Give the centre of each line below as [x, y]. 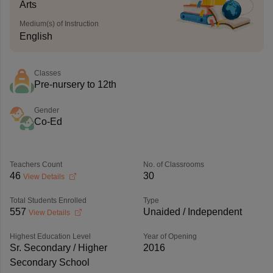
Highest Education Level [50, 236]
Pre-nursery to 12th [75, 84]
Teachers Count [36, 165]
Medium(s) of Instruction [59, 24]
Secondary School [49, 262]
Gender [46, 110]
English [36, 36]
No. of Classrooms [173, 165]
